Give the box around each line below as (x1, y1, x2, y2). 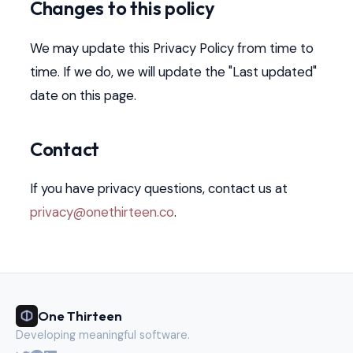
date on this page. (29, 86, 136, 104)
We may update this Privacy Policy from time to (29, 39, 314, 57)
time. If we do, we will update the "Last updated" (29, 62, 317, 80)
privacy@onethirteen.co (29, 203, 174, 221)
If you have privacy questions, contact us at (29, 180, 288, 198)
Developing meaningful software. (16, 327, 190, 342)
